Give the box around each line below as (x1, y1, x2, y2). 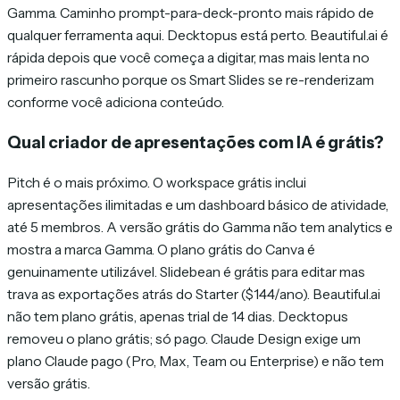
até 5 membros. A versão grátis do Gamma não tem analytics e (7, 218, 393, 236)
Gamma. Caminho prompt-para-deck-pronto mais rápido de (7, 4, 374, 21)
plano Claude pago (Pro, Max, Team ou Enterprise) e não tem (7, 352, 384, 370)
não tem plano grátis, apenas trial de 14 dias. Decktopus (7, 307, 348, 325)
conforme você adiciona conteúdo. (7, 93, 224, 111)
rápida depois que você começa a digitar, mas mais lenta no (7, 48, 370, 66)
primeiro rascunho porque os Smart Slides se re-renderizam (7, 71, 374, 88)
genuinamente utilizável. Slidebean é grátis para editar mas (7, 262, 365, 280)
